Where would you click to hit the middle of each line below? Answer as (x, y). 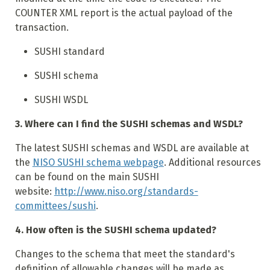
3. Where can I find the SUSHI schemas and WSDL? (129, 124)
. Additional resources (212, 163)
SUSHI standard (69, 52)
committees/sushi (55, 206)
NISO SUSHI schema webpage (98, 163)
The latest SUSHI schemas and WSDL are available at (132, 148)
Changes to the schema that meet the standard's (125, 254)
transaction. (42, 28)
